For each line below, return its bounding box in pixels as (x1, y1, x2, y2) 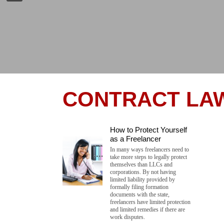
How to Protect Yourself (109, 125, 187, 134)
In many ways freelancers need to (109, 145, 189, 153)
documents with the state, (109, 190, 169, 198)
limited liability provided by (109, 175, 175, 183)
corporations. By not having (109, 168, 176, 175)
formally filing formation (109, 183, 168, 190)
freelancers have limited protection (109, 198, 190, 205)
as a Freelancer (109, 134, 161, 143)
